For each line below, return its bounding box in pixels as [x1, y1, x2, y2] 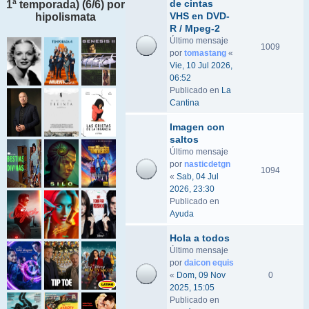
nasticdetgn [184, 159, 230, 169]
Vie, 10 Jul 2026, [170, 61, 232, 70]
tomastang [184, 48, 226, 58]
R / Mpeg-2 [170, 23, 220, 34]
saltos [170, 134, 199, 145]
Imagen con [170, 121, 225, 132]
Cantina [170, 98, 199, 108]
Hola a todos [170, 232, 230, 243]
